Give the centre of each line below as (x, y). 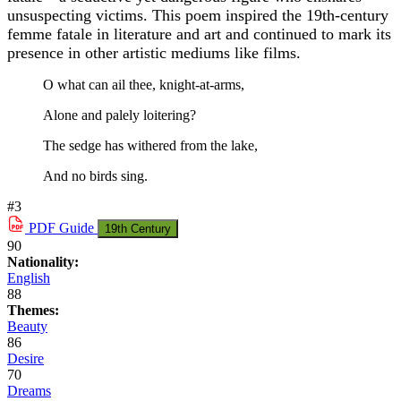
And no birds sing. (95, 176)
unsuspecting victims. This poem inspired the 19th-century (198, 16)
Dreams (29, 391)
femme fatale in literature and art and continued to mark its (199, 34)
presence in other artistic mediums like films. (154, 53)
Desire (26, 359)
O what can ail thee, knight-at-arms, (144, 85)
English (29, 278)
